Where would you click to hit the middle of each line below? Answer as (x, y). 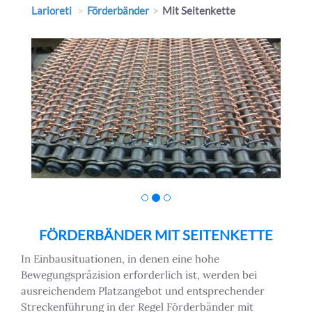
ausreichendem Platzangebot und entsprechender (143, 291)
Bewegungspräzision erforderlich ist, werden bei (139, 275)
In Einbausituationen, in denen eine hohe (120, 259)
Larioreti (52, 10)
